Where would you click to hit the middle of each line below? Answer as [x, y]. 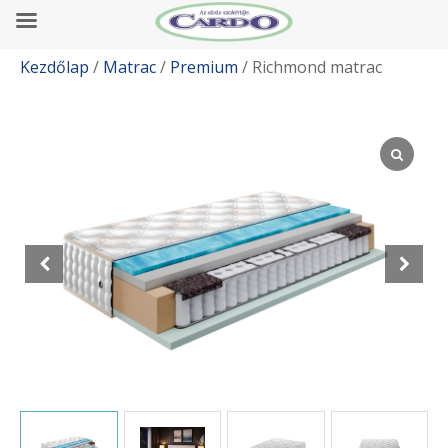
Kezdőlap [54, 67]
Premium [204, 67]
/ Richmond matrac [310, 67]
